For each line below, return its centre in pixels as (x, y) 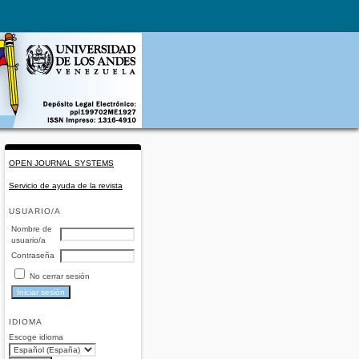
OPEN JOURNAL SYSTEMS (61, 163)
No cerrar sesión (60, 276)
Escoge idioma (36, 337)
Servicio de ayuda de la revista (66, 185)
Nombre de (32, 229)
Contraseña (33, 256)
